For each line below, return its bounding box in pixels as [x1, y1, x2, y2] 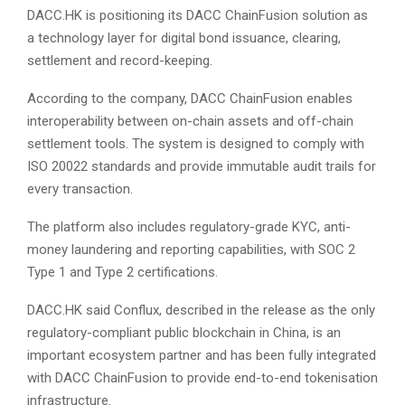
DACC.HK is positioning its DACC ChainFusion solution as [27, 7, 368, 24]
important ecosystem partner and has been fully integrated [27, 347, 376, 364]
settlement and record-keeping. [27, 52, 212, 70]
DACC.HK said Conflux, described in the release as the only [27, 302, 375, 319]
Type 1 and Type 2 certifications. [27, 264, 218, 281]
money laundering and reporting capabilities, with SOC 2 [27, 241, 355, 259]
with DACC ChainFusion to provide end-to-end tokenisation [27, 370, 378, 387]
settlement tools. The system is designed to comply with [27, 136, 364, 153]
